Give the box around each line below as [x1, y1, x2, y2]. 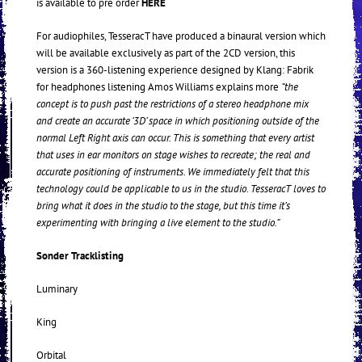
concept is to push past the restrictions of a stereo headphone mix [36, 97, 309, 112]
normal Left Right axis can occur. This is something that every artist [36, 131, 314, 145]
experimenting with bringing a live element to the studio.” [36, 216, 280, 230]
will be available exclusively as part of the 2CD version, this [36, 46, 295, 61]
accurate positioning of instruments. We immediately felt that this [36, 165, 309, 179]
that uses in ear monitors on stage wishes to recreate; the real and [36, 148, 310, 162]
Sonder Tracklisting [36, 249, 124, 263]
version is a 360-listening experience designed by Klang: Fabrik [36, 63, 314, 78]
